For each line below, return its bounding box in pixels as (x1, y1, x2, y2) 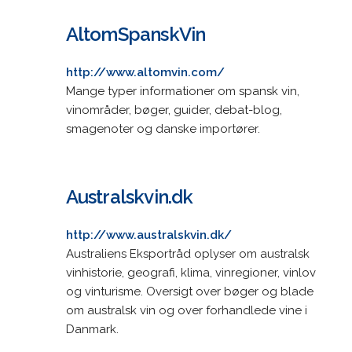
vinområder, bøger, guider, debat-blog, (65, 102, 282, 117)
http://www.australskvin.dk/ (65, 227, 232, 242)
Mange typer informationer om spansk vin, (65, 83, 299, 98)
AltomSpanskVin (65, 22, 206, 46)
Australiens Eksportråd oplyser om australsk (65, 246, 310, 261)
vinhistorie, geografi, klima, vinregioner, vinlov (65, 265, 316, 280)
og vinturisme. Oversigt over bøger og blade (65, 284, 313, 299)
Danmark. (65, 321, 119, 336)
